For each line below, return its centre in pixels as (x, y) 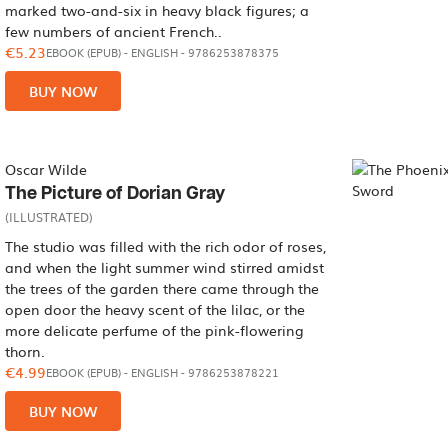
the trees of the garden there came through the (162, 288)
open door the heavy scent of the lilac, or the (155, 309)
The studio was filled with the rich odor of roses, (166, 246)
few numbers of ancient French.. (114, 31)
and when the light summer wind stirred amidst (165, 267)
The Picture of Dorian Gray (115, 193)
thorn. (25, 351)
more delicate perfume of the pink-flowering (155, 330)
